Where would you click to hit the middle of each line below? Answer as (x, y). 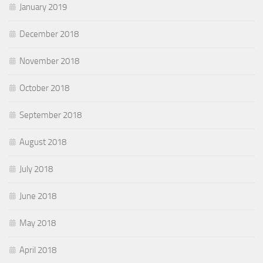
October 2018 (44, 88)
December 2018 (49, 34)
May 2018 (38, 223)
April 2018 (38, 250)
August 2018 (43, 142)
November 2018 (49, 61)
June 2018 (38, 196)
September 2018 (50, 115)
